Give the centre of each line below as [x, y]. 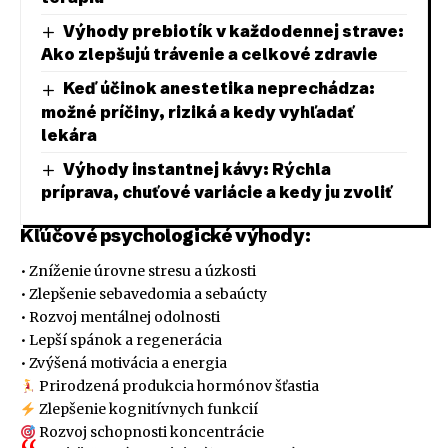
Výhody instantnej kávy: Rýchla [197, 168]
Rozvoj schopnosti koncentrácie [149, 432]
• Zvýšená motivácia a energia [123, 363]
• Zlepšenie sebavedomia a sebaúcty [143, 294]
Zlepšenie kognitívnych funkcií [146, 409]
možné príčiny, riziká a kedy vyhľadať [197, 111]
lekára [69, 134]
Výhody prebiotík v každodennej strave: [234, 30]
